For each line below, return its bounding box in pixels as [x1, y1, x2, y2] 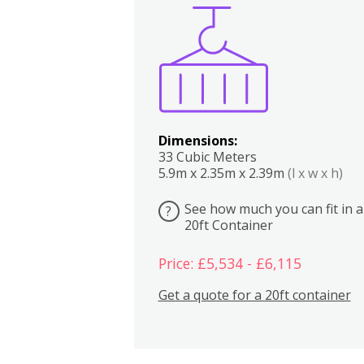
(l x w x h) [287, 163, 343, 182]
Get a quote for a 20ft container [158, 285, 351, 304]
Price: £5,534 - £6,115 [158, 253, 301, 274]
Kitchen [271, 22, 288, 41]
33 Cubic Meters [158, 147, 257, 166]
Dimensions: [158, 131, 237, 149]
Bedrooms [301, 22, 323, 41]
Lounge [336, 22, 352, 41]
